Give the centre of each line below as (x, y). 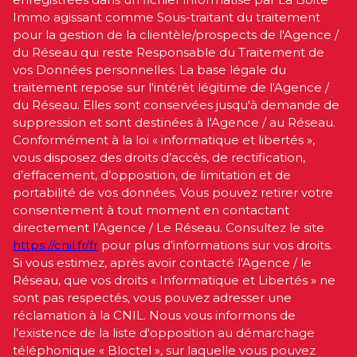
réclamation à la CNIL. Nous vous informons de (154, 315)
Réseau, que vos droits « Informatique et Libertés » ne (174, 280)
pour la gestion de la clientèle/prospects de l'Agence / (176, 34)
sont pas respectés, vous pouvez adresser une (152, 297)
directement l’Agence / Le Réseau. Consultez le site (169, 227)
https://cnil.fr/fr (55, 245)
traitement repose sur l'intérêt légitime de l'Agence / (171, 87)
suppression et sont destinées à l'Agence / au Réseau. (174, 122)
